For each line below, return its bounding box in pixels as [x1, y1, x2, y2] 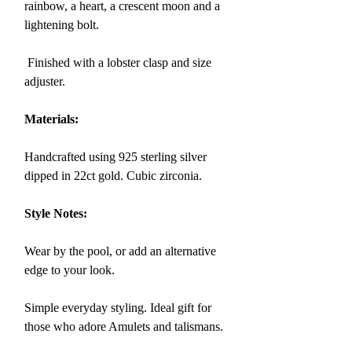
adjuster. [24, 75, 65, 88]
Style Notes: [24, 207, 87, 220]
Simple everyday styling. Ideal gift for [24, 301, 211, 314]
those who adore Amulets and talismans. [24, 320, 223, 333]
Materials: [24, 112, 79, 126]
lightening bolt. [24, 18, 99, 31]
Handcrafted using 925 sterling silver [24, 150, 207, 163]
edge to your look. [24, 263, 115, 277]
